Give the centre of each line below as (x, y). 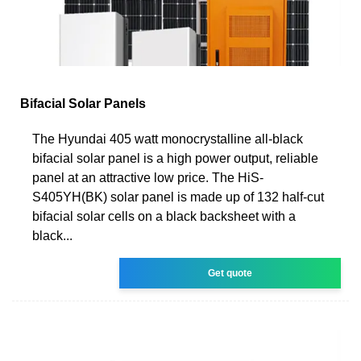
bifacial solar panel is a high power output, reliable (175, 158)
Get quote (230, 273)
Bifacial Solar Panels (83, 103)
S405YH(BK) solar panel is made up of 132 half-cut (178, 197)
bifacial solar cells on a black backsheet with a (164, 216)
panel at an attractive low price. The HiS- (148, 177)
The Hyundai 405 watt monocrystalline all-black (168, 139)
